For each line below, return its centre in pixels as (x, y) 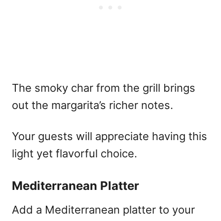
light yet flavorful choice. (74, 153)
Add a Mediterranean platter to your (103, 209)
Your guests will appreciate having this (110, 136)
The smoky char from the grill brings (104, 88)
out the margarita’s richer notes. (92, 105)
